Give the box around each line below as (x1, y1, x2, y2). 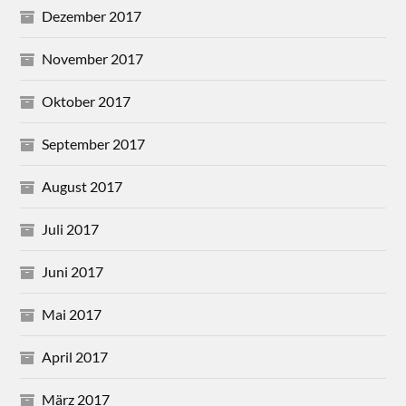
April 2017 (42, 348, 109, 366)
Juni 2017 (42, 263, 104, 281)
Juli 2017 (42, 220, 100, 238)
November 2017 (42, 50, 144, 68)
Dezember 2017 (42, 7, 142, 25)
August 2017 (42, 178, 123, 196)
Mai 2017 (42, 305, 102, 324)
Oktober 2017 (42, 92, 131, 111)
